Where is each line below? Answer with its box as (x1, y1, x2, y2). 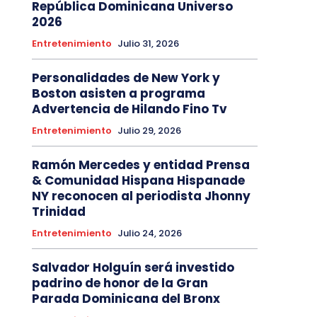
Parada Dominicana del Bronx (31, 290, 220, 308)
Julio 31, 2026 (117, 37, 179, 51)
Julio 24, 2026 (117, 226, 182, 241)
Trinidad (31, 203, 86, 221)
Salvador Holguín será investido (31, 259, 234, 277)
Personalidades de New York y (31, 69, 220, 87)
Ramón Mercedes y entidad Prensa (31, 156, 250, 174)
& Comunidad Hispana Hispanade (31, 172, 245, 190)
